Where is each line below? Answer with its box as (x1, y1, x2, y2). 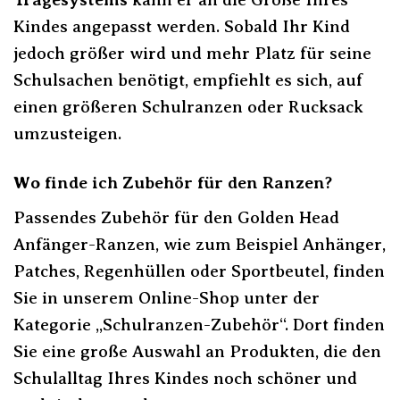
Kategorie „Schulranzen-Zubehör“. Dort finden (13, 315, 385, 335)
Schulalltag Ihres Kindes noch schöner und (13, 369, 357, 388)
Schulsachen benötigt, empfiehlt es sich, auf (13, 70, 362, 89)
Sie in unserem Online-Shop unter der (13, 288, 320, 308)
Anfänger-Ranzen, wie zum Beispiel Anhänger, (13, 235, 386, 254)
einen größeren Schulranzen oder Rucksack (13, 96, 363, 116)
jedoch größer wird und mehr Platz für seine (13, 43, 371, 62)
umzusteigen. (13, 123, 121, 143)
